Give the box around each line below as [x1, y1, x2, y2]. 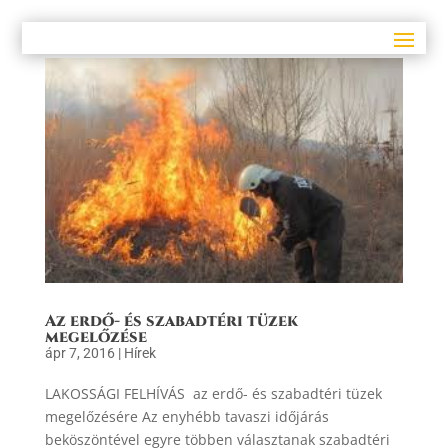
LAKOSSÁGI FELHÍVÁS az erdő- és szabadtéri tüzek [44, 383, 382, 403]
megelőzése [44, 325, 147, 348]
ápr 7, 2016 [44, 344, 115, 361]
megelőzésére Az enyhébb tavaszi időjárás [44, 406, 329, 426]
